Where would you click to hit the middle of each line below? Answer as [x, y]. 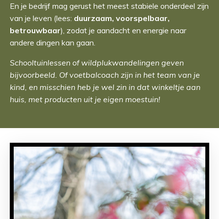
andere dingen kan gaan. [53, 43]
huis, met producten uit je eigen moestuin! [85, 99]
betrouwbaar [35, 31]
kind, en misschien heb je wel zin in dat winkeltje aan [105, 87]
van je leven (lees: [41, 18]
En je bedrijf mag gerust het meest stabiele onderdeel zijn [109, 6]
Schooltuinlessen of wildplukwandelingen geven [97, 63]
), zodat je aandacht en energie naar [123, 31]
